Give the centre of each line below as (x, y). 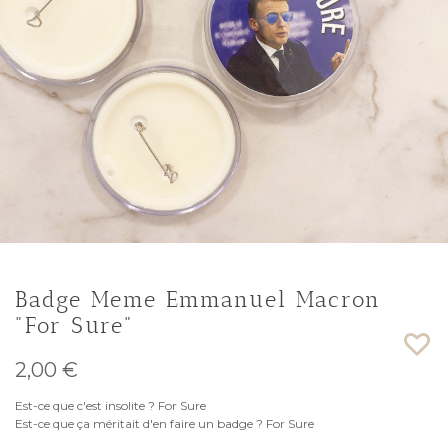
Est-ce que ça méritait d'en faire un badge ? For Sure (164, 423)
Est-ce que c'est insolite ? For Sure (110, 405)
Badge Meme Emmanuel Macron (198, 299)
